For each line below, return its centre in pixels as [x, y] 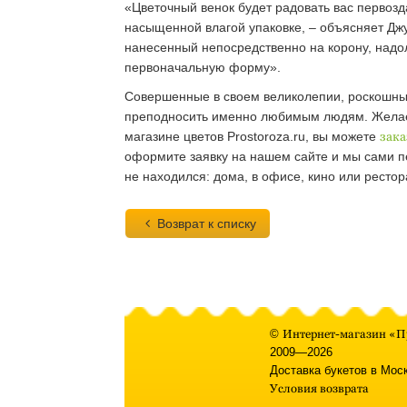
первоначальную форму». [203, 67]
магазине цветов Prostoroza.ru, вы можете [252, 136]
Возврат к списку [206, 223]
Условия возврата [319, 388]
